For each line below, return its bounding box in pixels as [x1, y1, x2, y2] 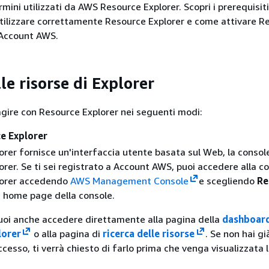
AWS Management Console [70, 174, 189, 187]
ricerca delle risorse [103, 227, 195, 240]
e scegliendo [199, 174, 258, 187]
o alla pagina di [31, 227, 103, 240]
